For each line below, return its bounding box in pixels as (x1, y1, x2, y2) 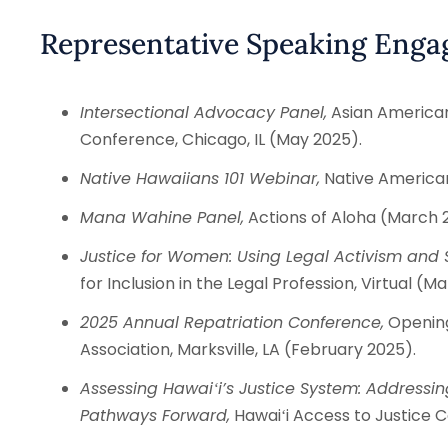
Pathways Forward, (79, 404, 230, 427)
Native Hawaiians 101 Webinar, (79, 167, 320, 190)
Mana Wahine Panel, (79, 206, 244, 229)
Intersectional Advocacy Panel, (79, 101, 327, 124)
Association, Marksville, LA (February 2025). (79, 338, 416, 361)
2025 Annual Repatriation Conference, (79, 311, 384, 334)
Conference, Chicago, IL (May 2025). (79, 128, 362, 151)
